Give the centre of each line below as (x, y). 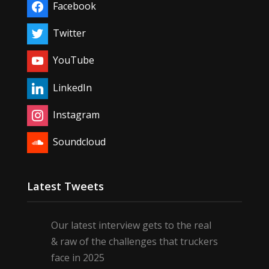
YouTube (73, 60)
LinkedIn (72, 87)
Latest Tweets (65, 186)
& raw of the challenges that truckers (134, 242)
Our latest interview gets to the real (131, 225)
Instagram (76, 114)
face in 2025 (77, 258)
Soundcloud (79, 142)
